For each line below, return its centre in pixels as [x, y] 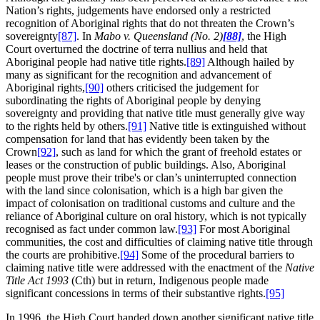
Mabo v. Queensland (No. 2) [159, 36]
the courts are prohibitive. [63, 254]
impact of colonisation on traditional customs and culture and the [150, 203]
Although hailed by [250, 61]
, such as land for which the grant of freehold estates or [179, 151]
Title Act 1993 [37, 280]
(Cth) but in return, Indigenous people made [169, 280]
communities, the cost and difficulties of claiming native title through [159, 241]
